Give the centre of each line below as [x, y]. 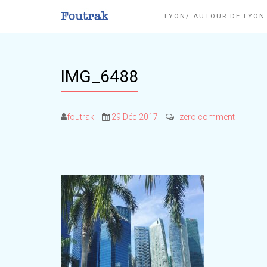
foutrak [80, 117]
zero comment [207, 117]
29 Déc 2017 [135, 117]
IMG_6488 [100, 77]
